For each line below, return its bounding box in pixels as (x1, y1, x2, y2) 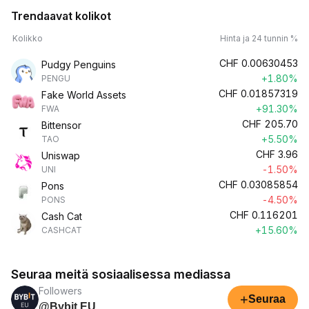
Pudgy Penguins (41, 59, 116, 70)
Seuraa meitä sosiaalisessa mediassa (11, 267, 230, 281)
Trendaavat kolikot (11, 9, 111, 23)
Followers (39, 285, 82, 297)
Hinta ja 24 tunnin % (220, 33, 298, 43)
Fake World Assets (41, 89, 126, 101)
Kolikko (12, 33, 43, 43)
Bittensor (41, 119, 81, 131)
